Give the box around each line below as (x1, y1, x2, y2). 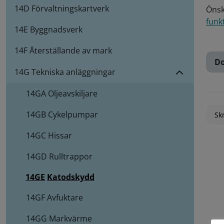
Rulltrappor (49, 151, 92, 162)
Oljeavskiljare (48, 88, 97, 99)
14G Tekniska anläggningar (14, 66, 115, 78)
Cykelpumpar (48, 109, 98, 120)
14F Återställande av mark (14, 45, 112, 56)
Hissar (48, 130, 72, 141)
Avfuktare (47, 192, 83, 203)
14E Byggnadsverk (14, 24, 82, 35)
